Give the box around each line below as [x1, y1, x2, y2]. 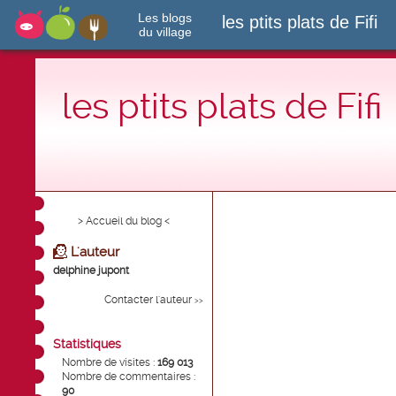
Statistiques [53, 337, 121, 351]
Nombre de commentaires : [62, 370, 195, 383]
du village [139, 25, 192, 39]
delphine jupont [53, 264, 129, 277]
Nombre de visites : [62, 356, 157, 369]
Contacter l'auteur [104, 293, 192, 306]
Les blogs [138, 11, 192, 25]
